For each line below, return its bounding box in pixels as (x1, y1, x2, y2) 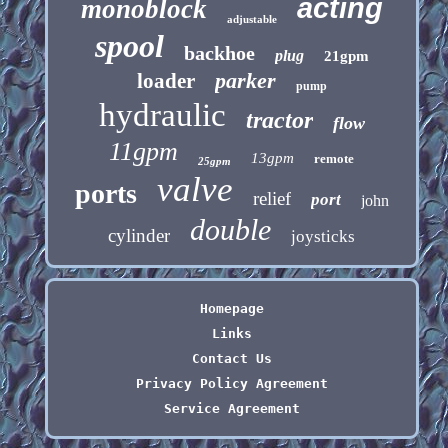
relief (252, 187, 291, 209)
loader (136, 68, 195, 93)
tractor (245, 106, 313, 133)
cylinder (108, 224, 171, 246)
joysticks (291, 226, 356, 246)
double (190, 212, 272, 246)
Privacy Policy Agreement (135, 375, 328, 391)
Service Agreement (163, 400, 300, 416)
